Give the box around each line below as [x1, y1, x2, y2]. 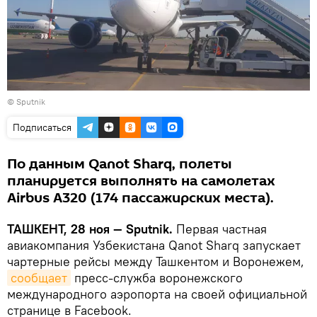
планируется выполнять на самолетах [7, 171, 275, 191]
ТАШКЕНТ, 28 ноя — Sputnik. [7, 220, 176, 237]
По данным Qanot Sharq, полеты [7, 154, 232, 174]
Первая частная [176, 220, 267, 237]
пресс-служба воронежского [71, 269, 243, 286]
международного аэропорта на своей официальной [7, 285, 307, 302]
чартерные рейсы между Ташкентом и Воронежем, [7, 253, 304, 270]
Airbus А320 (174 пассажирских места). [7, 188, 274, 208]
